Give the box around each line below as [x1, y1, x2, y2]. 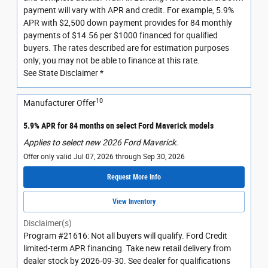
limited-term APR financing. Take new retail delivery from [23, 243, 231, 254]
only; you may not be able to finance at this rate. [23, 56, 200, 66]
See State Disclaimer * [23, 68, 103, 78]
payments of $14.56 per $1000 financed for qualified [23, 31, 218, 41]
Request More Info [107, 172, 161, 181]
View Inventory [112, 197, 156, 206]
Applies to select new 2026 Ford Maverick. [23, 137, 178, 147]
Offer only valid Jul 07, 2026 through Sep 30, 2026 [23, 152, 185, 161]
